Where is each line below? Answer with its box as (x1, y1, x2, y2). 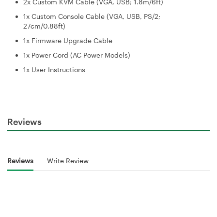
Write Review (47, 156, 89, 165)
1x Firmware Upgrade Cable (23, 36, 112, 45)
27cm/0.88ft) (23, 22, 65, 31)
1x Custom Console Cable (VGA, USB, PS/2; (23, 12, 160, 21)
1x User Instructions (23, 65, 85, 74)
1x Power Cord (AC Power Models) (23, 51, 130, 60)
